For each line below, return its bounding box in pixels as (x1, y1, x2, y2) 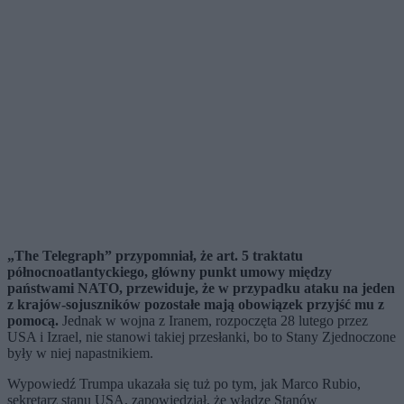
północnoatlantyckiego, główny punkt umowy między (7, 264, 332, 280)
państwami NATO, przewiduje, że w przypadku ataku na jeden (7, 280, 395, 297)
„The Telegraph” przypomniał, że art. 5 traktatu (7, 248, 303, 264)
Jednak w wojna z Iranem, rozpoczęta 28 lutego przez (59, 313, 368, 329)
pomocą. (7, 313, 59, 329)
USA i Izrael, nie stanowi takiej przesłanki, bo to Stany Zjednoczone (7, 329, 396, 345)
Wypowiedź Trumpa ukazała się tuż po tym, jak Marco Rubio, (7, 376, 361, 392)
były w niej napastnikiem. (7, 345, 153, 362)
